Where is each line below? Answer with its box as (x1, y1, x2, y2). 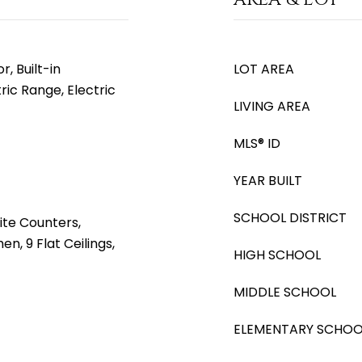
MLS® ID (234, 134, 280, 153)
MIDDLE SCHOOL (234, 283, 336, 301)
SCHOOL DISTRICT (234, 208, 347, 227)
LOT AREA (234, 60, 294, 78)
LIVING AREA (234, 97, 310, 116)
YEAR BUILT (234, 171, 302, 190)
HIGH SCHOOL (234, 246, 321, 264)
